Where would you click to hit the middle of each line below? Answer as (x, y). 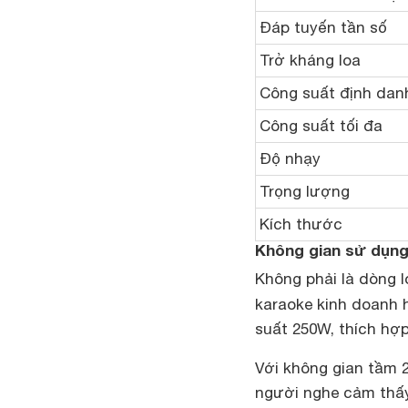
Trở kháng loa (310, 61)
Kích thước (301, 224)
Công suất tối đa (321, 126)
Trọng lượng (305, 192)
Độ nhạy (290, 159)
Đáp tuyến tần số (323, 28)
